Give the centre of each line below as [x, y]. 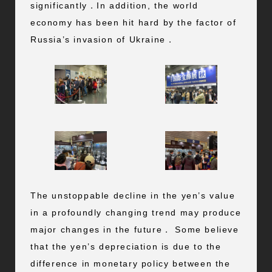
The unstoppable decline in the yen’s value [133, 196]
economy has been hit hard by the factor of [133, 23]
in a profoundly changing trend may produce [136, 213]
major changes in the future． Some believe [134, 230]
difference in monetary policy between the [130, 264]
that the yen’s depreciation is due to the [126, 247]
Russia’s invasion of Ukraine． [103, 40]
